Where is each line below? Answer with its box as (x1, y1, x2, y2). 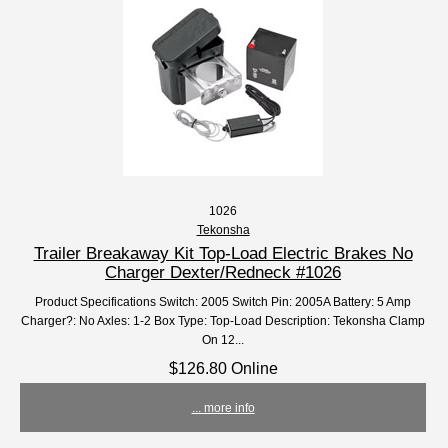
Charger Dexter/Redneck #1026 (105, 262, 342, 283)
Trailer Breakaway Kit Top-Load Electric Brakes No (33, 243, 413, 264)
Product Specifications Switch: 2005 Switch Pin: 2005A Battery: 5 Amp (35, 295, 412, 309)
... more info (191, 401, 255, 415)
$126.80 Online (168, 359, 278, 378)
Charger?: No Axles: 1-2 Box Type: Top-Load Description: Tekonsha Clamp (21, 314, 426, 328)
